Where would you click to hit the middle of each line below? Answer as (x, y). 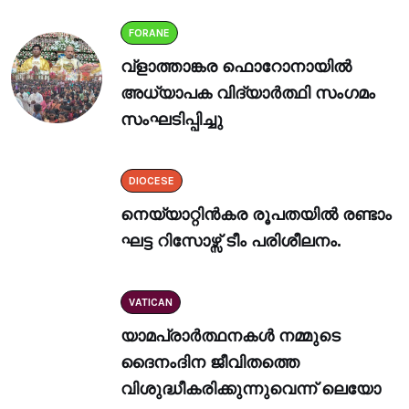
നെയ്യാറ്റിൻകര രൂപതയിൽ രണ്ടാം (256, 215)
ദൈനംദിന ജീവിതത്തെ (210, 362)
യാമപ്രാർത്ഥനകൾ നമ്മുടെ (231, 336)
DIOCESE (152, 181)
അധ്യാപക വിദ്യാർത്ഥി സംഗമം (248, 93)
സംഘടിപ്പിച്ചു (172, 120)
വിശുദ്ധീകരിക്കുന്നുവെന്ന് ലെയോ (251, 389)
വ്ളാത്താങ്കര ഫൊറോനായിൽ (236, 67)
